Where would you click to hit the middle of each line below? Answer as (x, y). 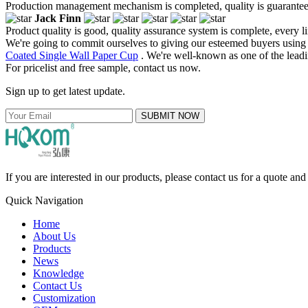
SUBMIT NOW (170, 115)
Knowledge (58, 273)
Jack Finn (58, 18)
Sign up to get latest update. (65, 91)
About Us (54, 236)
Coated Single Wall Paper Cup (72, 55)
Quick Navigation (44, 200)
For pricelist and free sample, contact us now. (103, 67)
